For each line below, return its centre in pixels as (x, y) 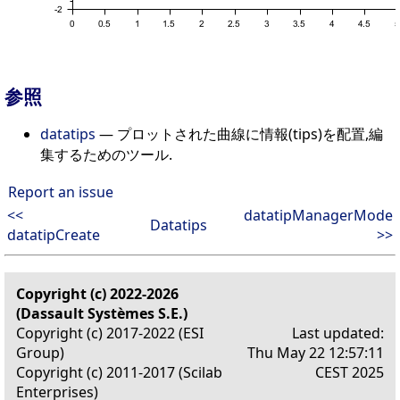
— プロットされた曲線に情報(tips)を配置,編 (239, 133)
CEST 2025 (350, 372)
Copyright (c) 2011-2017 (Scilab (119, 372)
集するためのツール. (106, 154)
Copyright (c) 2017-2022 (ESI (110, 333)
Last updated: (338, 333)
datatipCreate (54, 234)
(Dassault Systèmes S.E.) (102, 313)
